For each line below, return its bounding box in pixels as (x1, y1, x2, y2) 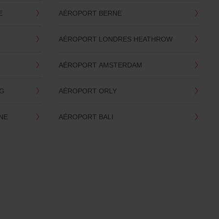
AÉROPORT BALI (58, 112, 113, 122)
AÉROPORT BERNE (58, 8, 122, 18)
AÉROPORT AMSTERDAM (58, 60, 142, 70)
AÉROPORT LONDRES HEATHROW (58, 34, 173, 44)
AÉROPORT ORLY (58, 86, 117, 96)
